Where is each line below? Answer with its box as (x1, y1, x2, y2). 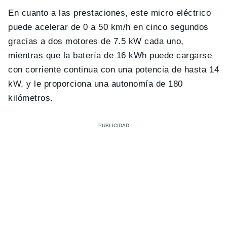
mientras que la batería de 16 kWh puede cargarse (8, 51, 212, 61)
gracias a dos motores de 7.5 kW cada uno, (8, 36, 184, 47)
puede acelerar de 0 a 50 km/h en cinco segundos (8, 22, 209, 32)
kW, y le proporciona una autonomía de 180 (8, 79, 183, 89)
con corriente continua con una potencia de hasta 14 (8, 65, 219, 75)
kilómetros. (8, 93, 53, 103)
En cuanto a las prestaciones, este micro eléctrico (8, 8, 211, 18)
